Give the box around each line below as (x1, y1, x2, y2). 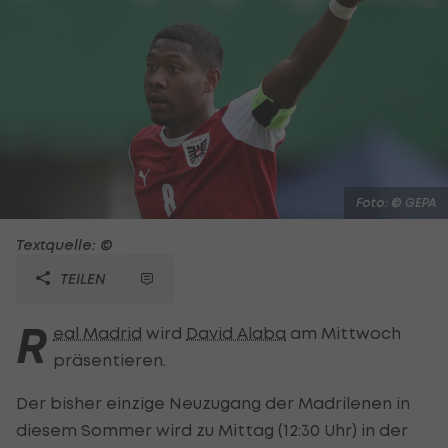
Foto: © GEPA (356, 194, 436, 210)
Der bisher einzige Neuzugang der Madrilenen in (16, 392, 410, 413)
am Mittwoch (286, 322, 401, 343)
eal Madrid (53, 322, 142, 343)
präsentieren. (53, 349, 166, 370)
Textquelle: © (16, 235, 113, 253)
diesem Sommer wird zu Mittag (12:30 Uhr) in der (16, 419, 408, 440)
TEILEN (56, 269, 106, 287)
